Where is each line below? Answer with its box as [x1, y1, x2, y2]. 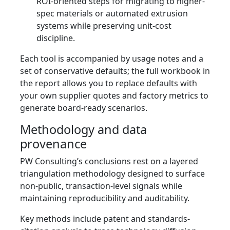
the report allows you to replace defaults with [20, 78, 197, 89]
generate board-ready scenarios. [20, 102, 147, 114]
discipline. [36, 32, 75, 44]
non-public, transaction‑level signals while [20, 180, 182, 192]
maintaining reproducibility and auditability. [20, 193, 189, 204]
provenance [20, 136, 87, 152]
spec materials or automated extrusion [36, 8, 188, 20]
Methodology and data [20, 121, 147, 138]
